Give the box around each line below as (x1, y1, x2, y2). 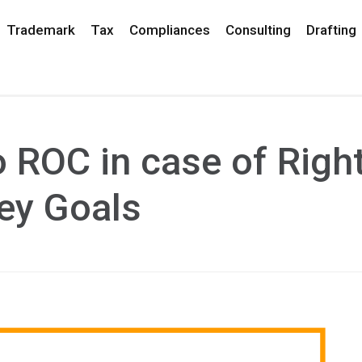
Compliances (128, 22, 210, 38)
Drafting (305, 22, 356, 38)
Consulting (225, 22, 291, 38)
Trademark (6, 22, 75, 38)
